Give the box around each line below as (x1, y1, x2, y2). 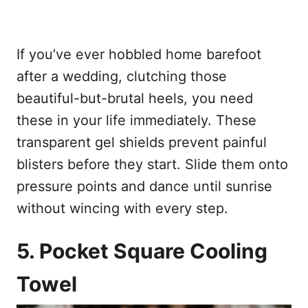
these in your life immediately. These (16, 111, 256, 129)
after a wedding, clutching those (16, 67, 227, 85)
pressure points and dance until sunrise (16, 177, 272, 195)
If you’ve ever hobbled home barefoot (16, 45, 261, 63)
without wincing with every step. (16, 199, 228, 217)
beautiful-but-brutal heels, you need (16, 89, 253, 107)
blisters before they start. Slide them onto (16, 155, 288, 173)
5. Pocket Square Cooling (16, 238, 267, 263)
